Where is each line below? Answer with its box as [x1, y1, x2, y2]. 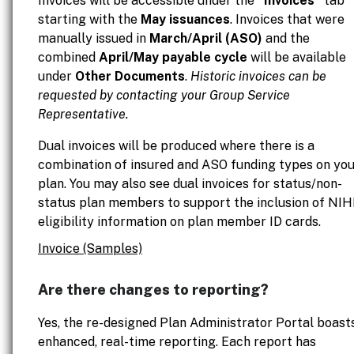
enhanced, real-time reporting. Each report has [38, 334, 316, 349]
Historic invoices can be [190, 69, 326, 84]
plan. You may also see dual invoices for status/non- [38, 176, 342, 191]
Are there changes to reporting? [38, 281, 269, 298]
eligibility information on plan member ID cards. [38, 214, 321, 229]
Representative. [38, 107, 129, 122]
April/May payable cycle [99, 50, 247, 65]
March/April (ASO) [149, 31, 262, 46]
